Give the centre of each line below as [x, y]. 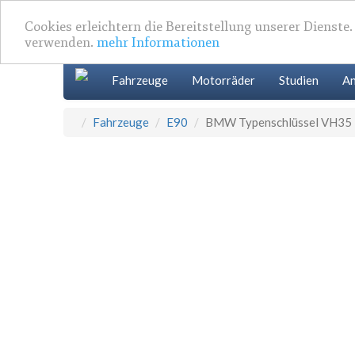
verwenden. [61, 42]
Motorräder [223, 80]
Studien [299, 80]
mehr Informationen [158, 42]
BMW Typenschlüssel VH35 [279, 122]
